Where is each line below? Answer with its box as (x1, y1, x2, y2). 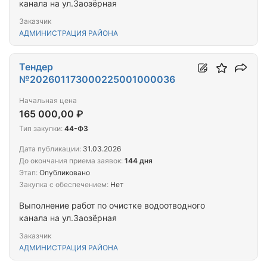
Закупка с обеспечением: (19, 180, 108, 190)
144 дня (125, 156, 153, 166)
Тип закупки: (19, 124, 63, 133)
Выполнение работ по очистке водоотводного (19, 200, 205, 211)
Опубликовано (38, 168, 90, 178)
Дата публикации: (19, 144, 81, 154)
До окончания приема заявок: (19, 156, 123, 166)
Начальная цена (19, 96, 77, 105)
